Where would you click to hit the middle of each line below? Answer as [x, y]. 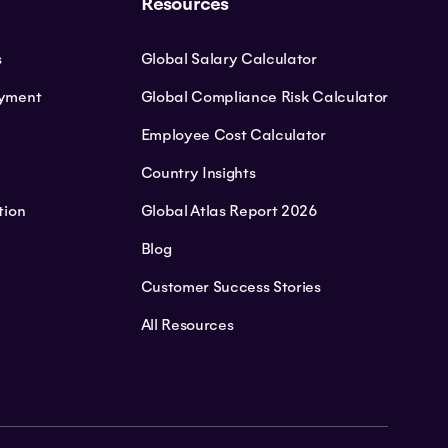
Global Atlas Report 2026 [229, 210]
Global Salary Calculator [228, 58]
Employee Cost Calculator [233, 134]
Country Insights [198, 172]
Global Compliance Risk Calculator [264, 96]
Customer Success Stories [230, 286]
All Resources [187, 324]
